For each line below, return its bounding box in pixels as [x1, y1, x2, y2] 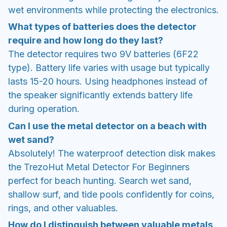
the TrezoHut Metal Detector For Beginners [8, 161, 190, 172]
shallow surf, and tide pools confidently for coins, [8, 188, 214, 200]
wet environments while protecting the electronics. [8, 5, 219, 16]
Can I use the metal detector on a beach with [8, 120, 207, 131]
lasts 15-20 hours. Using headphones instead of [8, 76, 208, 87]
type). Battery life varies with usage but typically [8, 62, 210, 73]
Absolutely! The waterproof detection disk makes [8, 147, 215, 159]
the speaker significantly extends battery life [8, 90, 193, 101]
